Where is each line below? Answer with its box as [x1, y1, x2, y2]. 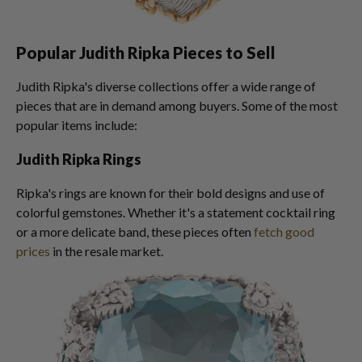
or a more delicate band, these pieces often [16, 224, 254, 239]
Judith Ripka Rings [16, 150, 141, 168]
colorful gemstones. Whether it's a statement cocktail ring [16, 204, 335, 220]
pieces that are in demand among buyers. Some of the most [16, 98, 338, 113]
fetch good [254, 224, 314, 239]
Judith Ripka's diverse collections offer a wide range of [16, 78, 316, 94]
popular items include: [16, 117, 137, 133]
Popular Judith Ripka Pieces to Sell [16, 43, 276, 62]
